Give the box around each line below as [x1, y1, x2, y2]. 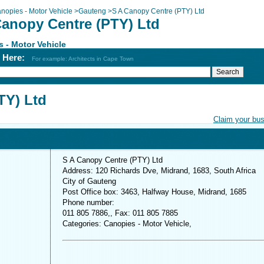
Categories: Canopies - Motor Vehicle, [62, 219, 192, 228]
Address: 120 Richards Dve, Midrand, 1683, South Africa [62, 166, 256, 175]
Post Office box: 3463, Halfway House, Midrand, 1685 [62, 187, 246, 196]
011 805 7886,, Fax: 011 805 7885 [62, 209, 178, 217]
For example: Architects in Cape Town [32, 55, 134, 62]
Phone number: [62, 198, 114, 207]
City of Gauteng [62, 177, 116, 186]
